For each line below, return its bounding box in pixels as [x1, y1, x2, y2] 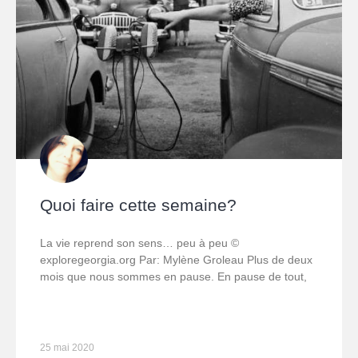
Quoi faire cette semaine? [40, 196, 237, 215]
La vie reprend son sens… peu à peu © [40, 237, 239, 250]
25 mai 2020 [40, 342, 94, 354]
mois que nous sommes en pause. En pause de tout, [40, 270, 307, 284]
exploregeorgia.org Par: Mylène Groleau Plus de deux [40, 253, 312, 267]
